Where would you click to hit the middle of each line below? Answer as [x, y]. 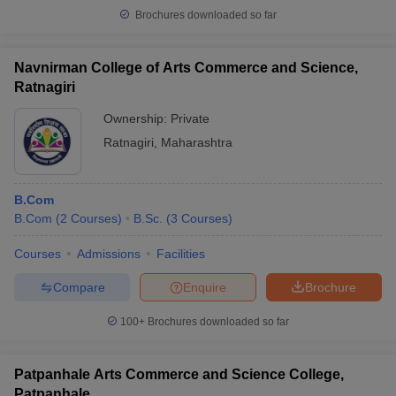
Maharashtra [197, 142]
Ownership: [137, 118]
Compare [79, 287]
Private [190, 118]
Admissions [109, 254]
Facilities [181, 254]
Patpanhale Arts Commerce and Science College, [179, 374]
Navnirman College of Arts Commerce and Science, [186, 68]
